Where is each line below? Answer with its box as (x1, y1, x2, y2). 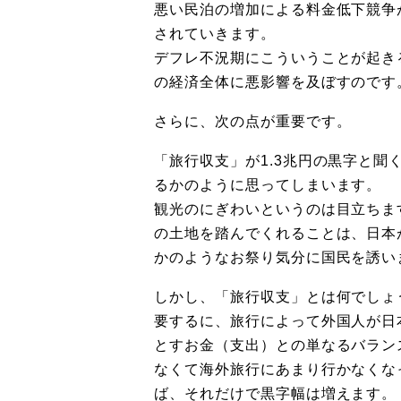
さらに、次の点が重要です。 (154, 113, 352, 129)
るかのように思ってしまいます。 (154, 176, 382, 192)
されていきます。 (154, 25, 276, 41)
